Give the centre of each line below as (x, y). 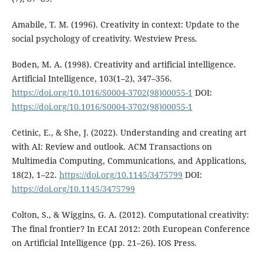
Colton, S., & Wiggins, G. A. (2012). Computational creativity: (130, 215)
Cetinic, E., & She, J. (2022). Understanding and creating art (129, 133)
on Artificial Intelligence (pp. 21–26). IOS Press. (104, 243)
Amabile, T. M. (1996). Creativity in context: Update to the (125, 25)
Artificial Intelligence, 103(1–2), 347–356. (92, 79)
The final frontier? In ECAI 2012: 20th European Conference (131, 229)
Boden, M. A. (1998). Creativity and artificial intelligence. (124, 65)
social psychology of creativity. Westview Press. (104, 39)
